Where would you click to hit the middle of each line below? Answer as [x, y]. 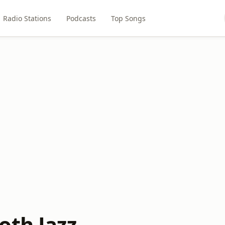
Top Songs [129, 18]
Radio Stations [27, 18]
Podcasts [81, 18]
